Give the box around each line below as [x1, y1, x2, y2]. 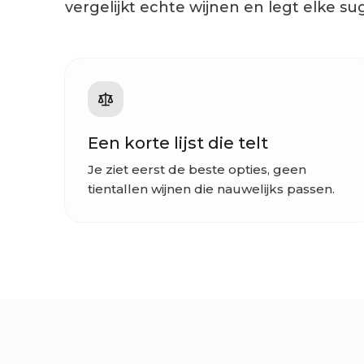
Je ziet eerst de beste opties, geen [88, 162, 306, 178]
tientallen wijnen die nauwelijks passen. [88, 181, 335, 197]
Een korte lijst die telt [88, 133, 268, 154]
